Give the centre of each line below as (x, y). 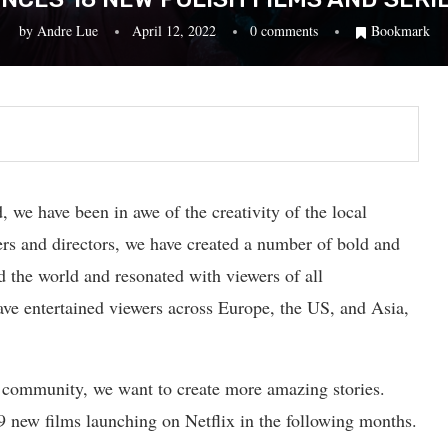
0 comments (283, 30)
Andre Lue (67, 30)
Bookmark (400, 30)
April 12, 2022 (173, 30)
